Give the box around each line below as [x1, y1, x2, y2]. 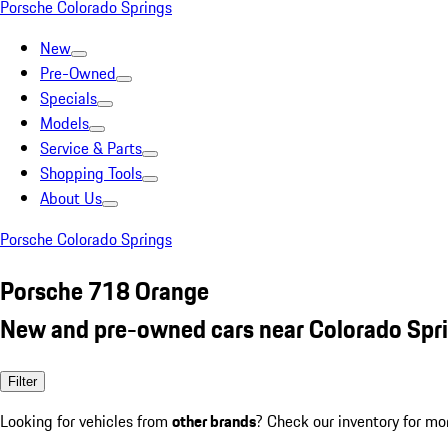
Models [40, 111, 89, 135]
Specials [40, 86, 97, 110]
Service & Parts [40, 136, 142, 160]
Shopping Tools [40, 161, 142, 185]
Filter [8, 373, 37, 389]
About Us [40, 186, 102, 210]
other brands [172, 408, 256, 433]
